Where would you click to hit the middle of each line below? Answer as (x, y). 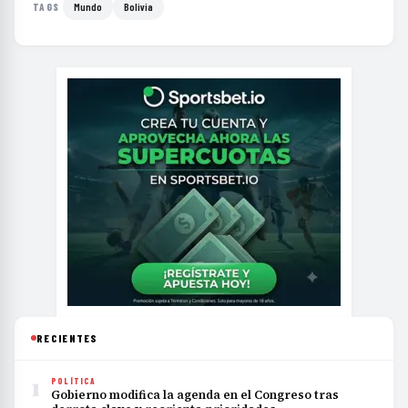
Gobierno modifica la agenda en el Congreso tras (195, 394)
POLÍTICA (74, 381)
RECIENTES (67, 337)
